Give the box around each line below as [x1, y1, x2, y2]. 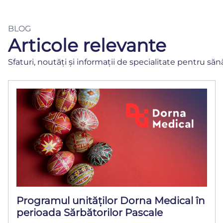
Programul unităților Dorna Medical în [16, 195, 205, 207]
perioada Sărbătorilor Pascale [16, 207, 163, 219]
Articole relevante [8, 34, 166, 57]
